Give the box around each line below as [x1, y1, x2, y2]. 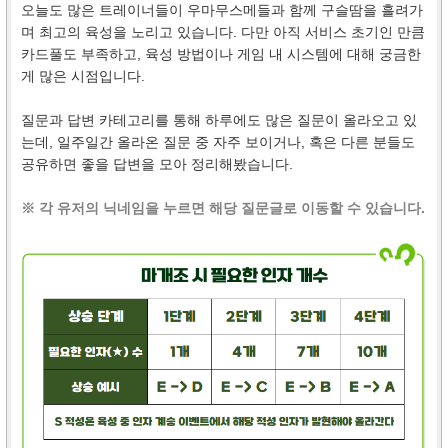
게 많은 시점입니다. [21, 68, 145, 84]
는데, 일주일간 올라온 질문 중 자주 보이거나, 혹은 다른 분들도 [21, 134, 415, 150]
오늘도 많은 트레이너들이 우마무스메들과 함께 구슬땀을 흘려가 [21, 2, 423, 18]
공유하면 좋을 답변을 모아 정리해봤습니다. [21, 156, 293, 172]
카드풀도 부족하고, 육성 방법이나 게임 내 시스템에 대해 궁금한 [21, 46, 421, 62]
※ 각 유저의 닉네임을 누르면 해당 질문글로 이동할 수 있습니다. [21, 200, 425, 216]
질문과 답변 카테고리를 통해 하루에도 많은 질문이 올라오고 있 [21, 112, 417, 128]
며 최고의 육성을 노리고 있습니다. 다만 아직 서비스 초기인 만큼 [21, 24, 425, 40]
